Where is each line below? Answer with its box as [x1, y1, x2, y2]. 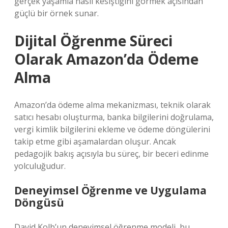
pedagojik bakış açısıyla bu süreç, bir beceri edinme [14, 148, 209, 159]
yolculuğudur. [14, 160, 66, 172]
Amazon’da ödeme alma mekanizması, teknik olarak [14, 99, 211, 110]
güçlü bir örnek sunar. [14, 8, 99, 19]
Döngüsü [14, 195, 64, 210]
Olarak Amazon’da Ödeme [14, 49, 198, 69]
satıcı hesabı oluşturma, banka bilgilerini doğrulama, [14, 111, 214, 123]
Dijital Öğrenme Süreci [14, 31, 173, 50]
